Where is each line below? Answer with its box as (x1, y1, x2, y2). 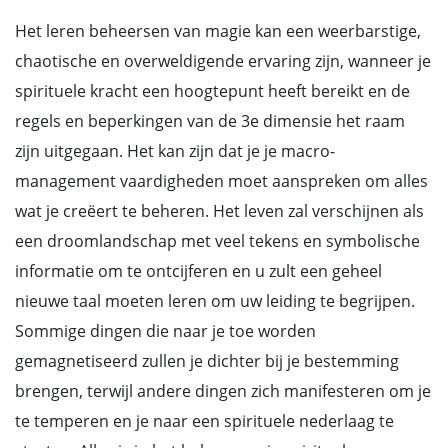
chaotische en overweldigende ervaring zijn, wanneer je (15, 50, 431, 72)
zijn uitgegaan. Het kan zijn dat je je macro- (15, 140, 335, 162)
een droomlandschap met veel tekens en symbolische (15, 230, 420, 252)
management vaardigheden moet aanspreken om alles (15, 170, 428, 192)
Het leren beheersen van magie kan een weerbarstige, (15, 20, 421, 42)
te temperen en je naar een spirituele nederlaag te (15, 410, 394, 432)
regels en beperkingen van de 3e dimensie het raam (15, 110, 405, 132)
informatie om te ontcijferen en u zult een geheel (15, 260, 382, 282)
